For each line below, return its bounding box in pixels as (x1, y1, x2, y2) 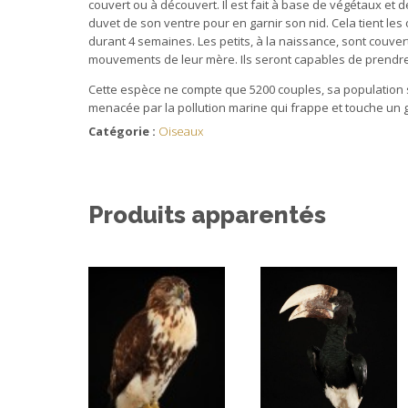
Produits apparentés (88, 201, 326, 229)
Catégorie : (88, 123, 158, 140)
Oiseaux (158, 123, 203, 140)
